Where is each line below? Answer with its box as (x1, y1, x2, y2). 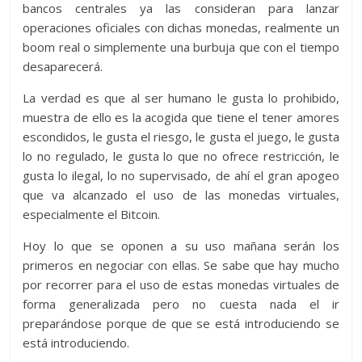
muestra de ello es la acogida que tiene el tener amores (23, 108, 339, 125)
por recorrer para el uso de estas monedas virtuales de (23, 276, 339, 293)
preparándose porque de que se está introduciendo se (23, 314, 339, 331)
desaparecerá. (23, 57, 103, 74)
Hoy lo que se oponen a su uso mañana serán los (23, 237, 339, 254)
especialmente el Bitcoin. (23, 205, 161, 222)
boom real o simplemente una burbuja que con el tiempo (23, 38, 339, 55)
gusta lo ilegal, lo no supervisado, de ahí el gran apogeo (23, 166, 339, 183)
